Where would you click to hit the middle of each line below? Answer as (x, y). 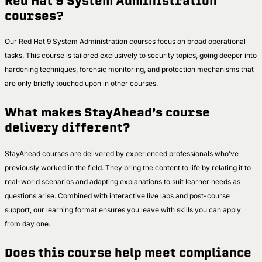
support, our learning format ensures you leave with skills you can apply (123, 210)
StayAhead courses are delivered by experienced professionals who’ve (122, 154)
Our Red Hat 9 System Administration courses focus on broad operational (125, 42)
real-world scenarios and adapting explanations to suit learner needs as (123, 182)
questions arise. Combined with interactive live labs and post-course (117, 196)
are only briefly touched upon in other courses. (82, 84)
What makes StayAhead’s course (107, 113)
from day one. (29, 224)
